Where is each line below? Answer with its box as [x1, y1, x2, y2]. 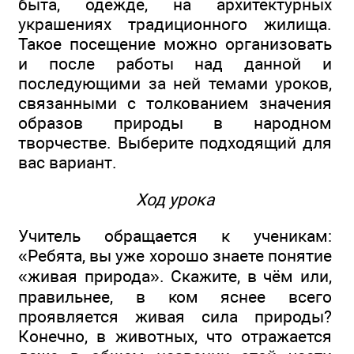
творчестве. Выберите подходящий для [18, 133, 332, 153]
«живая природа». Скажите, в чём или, [18, 266, 332, 287]
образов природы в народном [18, 113, 332, 134]
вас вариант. [18, 153, 117, 173]
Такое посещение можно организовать [18, 34, 332, 55]
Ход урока [135, 189, 215, 209]
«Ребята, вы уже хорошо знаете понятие [18, 246, 332, 266]
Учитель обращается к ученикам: [18, 226, 332, 247]
